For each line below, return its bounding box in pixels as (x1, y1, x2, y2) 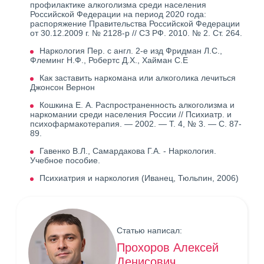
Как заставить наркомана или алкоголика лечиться (39, 73, 236, 82)
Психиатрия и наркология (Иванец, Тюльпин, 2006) (39, 173, 239, 183)
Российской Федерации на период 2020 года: (30, 9, 206, 19)
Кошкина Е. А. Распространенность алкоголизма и (39, 100, 235, 110)
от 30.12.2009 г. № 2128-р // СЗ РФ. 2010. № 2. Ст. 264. (30, 28, 242, 38)
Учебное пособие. (30, 156, 100, 165)
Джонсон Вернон (30, 82, 95, 92)
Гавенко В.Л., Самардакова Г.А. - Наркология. (39, 146, 216, 156)
